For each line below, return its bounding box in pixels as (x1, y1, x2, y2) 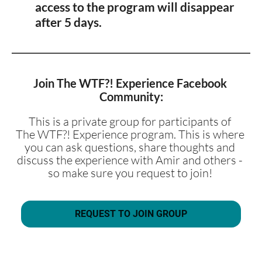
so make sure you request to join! (47, 166, 215, 181)
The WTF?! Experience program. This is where (15, 127, 244, 142)
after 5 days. (35, 15, 104, 30)
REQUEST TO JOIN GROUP (75, 208, 187, 220)
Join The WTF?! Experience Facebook (33, 76, 227, 91)
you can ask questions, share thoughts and (25, 140, 235, 155)
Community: (99, 89, 163, 104)
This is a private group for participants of (29, 114, 231, 129)
